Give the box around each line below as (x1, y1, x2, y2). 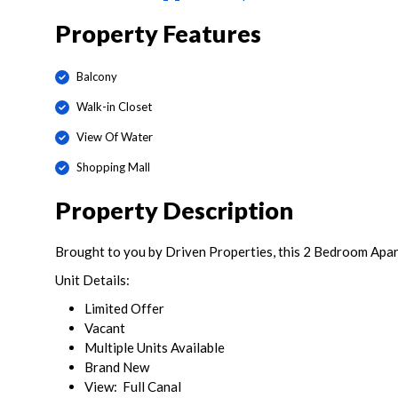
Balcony (76, 69, 117, 84)
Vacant (84, 319, 125, 336)
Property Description (55, 195, 293, 225)
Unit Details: (55, 271, 130, 288)
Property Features (55, 19, 261, 49)
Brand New (84, 358, 149, 375)
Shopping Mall (76, 160, 150, 174)
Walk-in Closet (76, 99, 152, 114)
